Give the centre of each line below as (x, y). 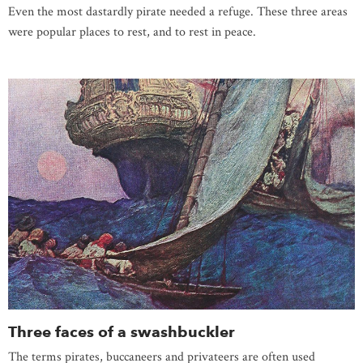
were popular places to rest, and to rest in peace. (135, 32)
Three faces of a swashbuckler (122, 331)
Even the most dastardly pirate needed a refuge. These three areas (178, 12)
